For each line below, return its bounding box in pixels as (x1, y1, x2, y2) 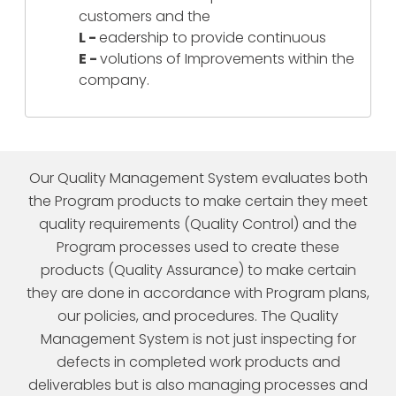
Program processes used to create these (57, 236, 339, 257)
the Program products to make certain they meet (28, 190, 368, 211)
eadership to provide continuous (99, 27, 326, 48)
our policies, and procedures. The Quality (57, 305, 339, 326)
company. (79, 69, 149, 90)
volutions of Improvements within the (100, 48, 354, 69)
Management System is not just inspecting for (40, 328, 356, 349)
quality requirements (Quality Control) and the (39, 213, 357, 234)
